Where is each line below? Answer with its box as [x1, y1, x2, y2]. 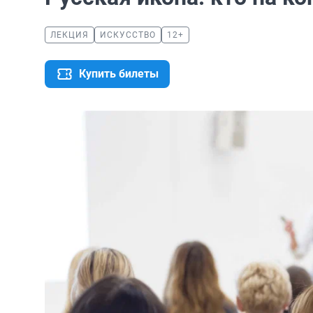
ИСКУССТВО [100, 30, 156, 40]
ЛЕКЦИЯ [50, 30, 89, 40]
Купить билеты [79, 67, 159, 80]
